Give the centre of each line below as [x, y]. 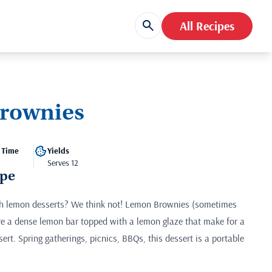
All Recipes [207, 26]
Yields [58, 150]
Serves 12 [63, 162]
